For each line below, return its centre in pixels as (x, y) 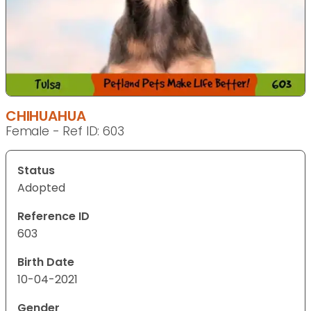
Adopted (41, 187)
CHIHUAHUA (46, 116)
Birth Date (46, 262)
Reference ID (53, 216)
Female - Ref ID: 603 (65, 131)
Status (36, 170)
